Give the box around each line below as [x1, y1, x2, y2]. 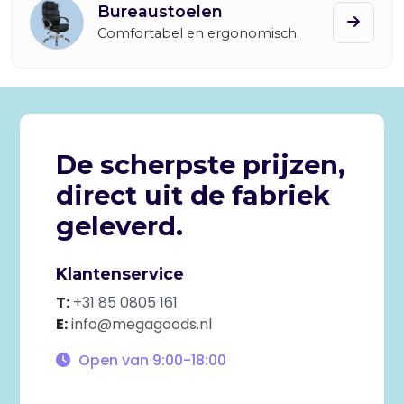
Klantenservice [55, 264, 184, 283]
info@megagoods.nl [70, 314, 212, 335]
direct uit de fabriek [55, 179, 330, 211]
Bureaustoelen [97, 2, 223, 21]
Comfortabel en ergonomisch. [97, 25, 299, 41]
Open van [74, 350, 152, 371]
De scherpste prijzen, [55, 149, 345, 180]
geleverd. [55, 210, 183, 242]
